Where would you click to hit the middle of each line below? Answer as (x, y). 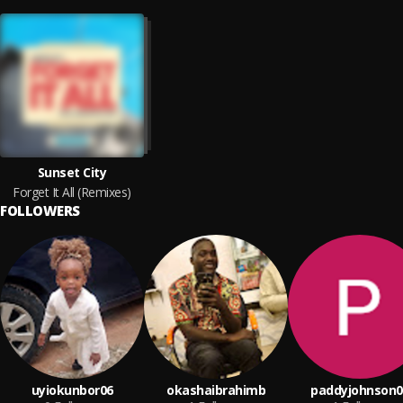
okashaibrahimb (216, 390)
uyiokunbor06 (72, 390)
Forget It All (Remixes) (72, 192)
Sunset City (72, 172)
